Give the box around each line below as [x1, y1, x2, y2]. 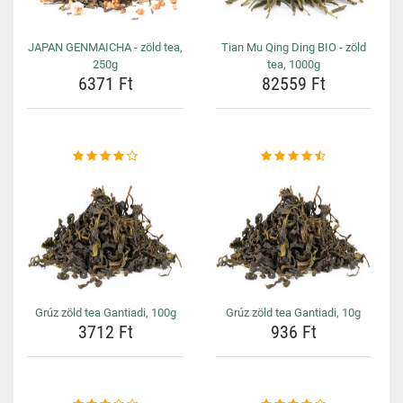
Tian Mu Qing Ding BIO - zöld [220, 40, 366, 54]
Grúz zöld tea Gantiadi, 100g [34, 306, 176, 319]
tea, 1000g [266, 58, 320, 71]
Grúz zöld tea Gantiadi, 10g [226, 306, 361, 319]
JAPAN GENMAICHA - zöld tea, [28, 40, 183, 54]
